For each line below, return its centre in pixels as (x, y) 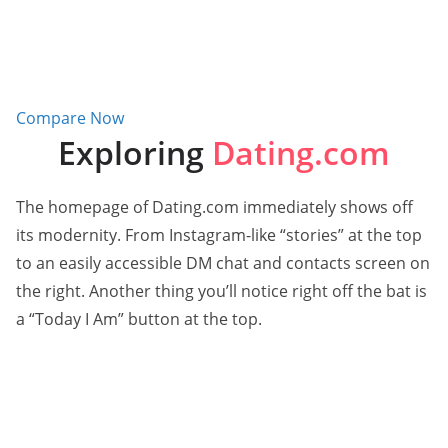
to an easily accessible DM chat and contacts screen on (223, 262)
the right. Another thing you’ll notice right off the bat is (221, 290)
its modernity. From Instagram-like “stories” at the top (219, 234)
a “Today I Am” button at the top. (139, 318)
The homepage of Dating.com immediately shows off (214, 206)
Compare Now (70, 117)
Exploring (135, 152)
